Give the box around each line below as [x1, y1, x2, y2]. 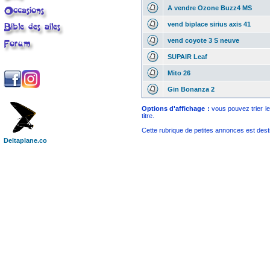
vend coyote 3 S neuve [168, 36, 239, 44]
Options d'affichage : [142, 104, 212, 112]
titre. [142, 111, 154, 119]
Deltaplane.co [4, 137, 47, 144]
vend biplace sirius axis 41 [168, 20, 251, 28]
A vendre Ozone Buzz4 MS [168, 4, 252, 11]
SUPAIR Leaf [168, 52, 207, 60]
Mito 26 [168, 69, 190, 77]
